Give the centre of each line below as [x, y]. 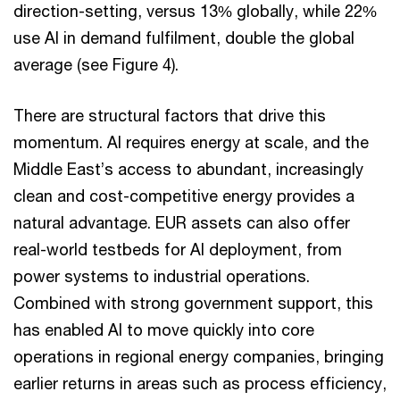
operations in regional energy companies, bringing [199, 356]
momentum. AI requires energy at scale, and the [191, 142]
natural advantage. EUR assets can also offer [182, 222]
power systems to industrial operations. [162, 275]
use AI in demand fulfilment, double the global [184, 37]
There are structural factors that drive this [170, 115]
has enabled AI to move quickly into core [164, 329]
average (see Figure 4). [96, 64]
